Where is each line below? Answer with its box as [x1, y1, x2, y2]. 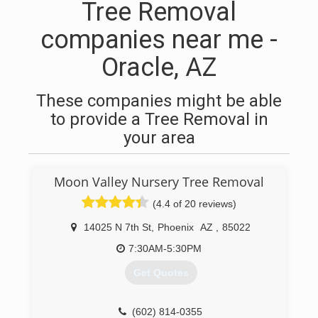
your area [123, 128, 195, 148]
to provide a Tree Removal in [50, 109, 268, 129]
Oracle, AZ [102, 53, 216, 82]
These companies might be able [36, 91, 282, 111]
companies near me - [40, 25, 278, 55]
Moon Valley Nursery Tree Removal [54, 173, 264, 190]
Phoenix [158, 221, 194, 233]
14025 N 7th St [84, 221, 151, 233]
